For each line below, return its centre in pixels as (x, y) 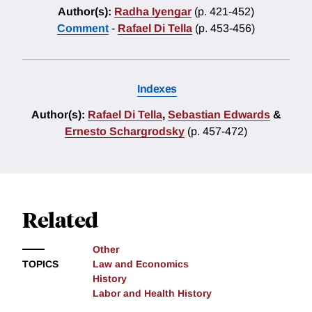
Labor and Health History (152, 294)
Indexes (157, 89)
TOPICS (40, 264)
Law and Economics (140, 264)
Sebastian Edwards (219, 115)
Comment (83, 29)
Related (60, 219)
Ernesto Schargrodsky (125, 132)
